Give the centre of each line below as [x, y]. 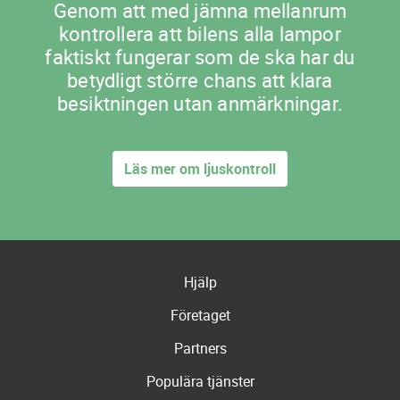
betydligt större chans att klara [200, 80]
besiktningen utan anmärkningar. [200, 104]
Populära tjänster [200, 382]
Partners [200, 349]
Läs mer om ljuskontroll [200, 169]
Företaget [200, 316]
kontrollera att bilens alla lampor [200, 34]
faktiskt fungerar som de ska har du [200, 57]
